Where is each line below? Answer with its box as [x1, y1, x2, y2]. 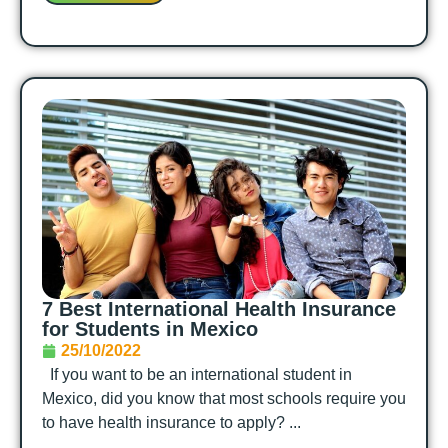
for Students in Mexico [42, 318, 258, 341]
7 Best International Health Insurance [42, 298, 396, 321]
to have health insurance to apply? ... [42, 414, 301, 432]
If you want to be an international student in [42, 366, 352, 384]
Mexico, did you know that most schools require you [42, 390, 406, 408]
